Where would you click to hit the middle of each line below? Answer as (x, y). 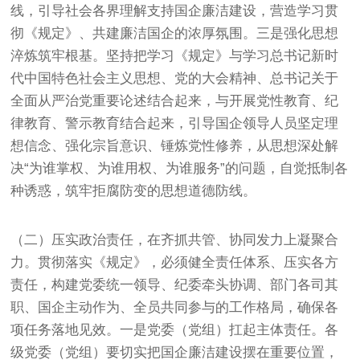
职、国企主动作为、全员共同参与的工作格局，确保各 (175, 307)
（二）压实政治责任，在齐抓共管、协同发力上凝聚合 (175, 239)
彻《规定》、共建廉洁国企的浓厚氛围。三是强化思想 (175, 33)
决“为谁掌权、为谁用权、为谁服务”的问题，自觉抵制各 (180, 168)
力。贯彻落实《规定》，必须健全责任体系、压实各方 (175, 262)
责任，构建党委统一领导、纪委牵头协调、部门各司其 (175, 284)
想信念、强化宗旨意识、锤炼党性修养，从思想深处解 (175, 145)
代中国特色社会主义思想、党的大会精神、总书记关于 (175, 78)
